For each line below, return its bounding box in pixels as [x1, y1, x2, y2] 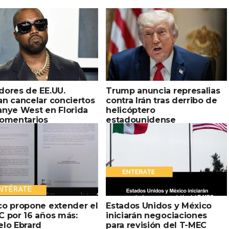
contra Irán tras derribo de [106, 95, 217, 105]
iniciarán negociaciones [106, 210, 207, 220]
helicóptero [106, 105, 155, 115]
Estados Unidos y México [106, 200, 212, 211]
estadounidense [106, 114, 176, 125]
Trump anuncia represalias [106, 85, 220, 96]
